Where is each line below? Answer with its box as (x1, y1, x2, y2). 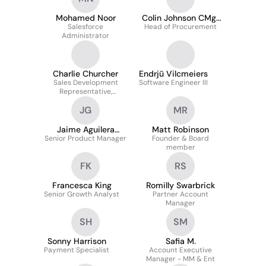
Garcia (72, 134, 99, 144)
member (166, 142, 195, 152)
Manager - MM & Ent (146, 254, 215, 264)
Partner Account (153, 189, 208, 199)
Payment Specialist (44, 245, 109, 255)
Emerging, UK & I (58, 96, 113, 105)
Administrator (62, 31, 109, 40)
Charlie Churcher (53, 68, 118, 79)
